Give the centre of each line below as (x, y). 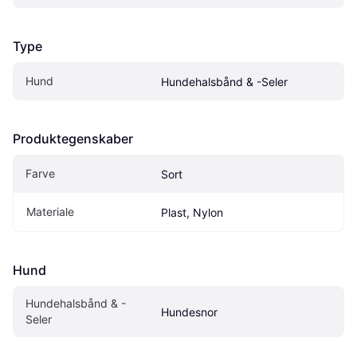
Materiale (50, 212)
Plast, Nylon (192, 213)
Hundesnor (189, 312)
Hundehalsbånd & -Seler (224, 82)
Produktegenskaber (73, 139)
